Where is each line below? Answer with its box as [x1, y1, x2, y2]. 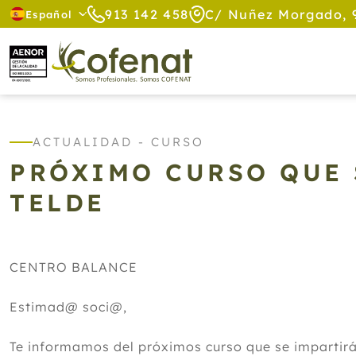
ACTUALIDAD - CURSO [33, 134, 204, 149]
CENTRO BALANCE [10, 259, 137, 275]
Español [25, 7, 73, 21]
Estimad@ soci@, [10, 299, 127, 315]
